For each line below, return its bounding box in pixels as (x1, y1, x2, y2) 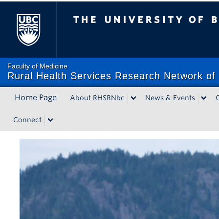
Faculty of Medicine (7, 62, 67, 70)
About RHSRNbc (70, 94, 125, 102)
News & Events (145, 94, 195, 102)
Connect (13, 116, 42, 124)
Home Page (15, 93, 57, 102)
